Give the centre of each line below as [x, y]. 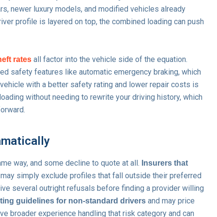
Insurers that [165, 163]
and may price [170, 201]
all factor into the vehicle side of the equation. [109, 59]
